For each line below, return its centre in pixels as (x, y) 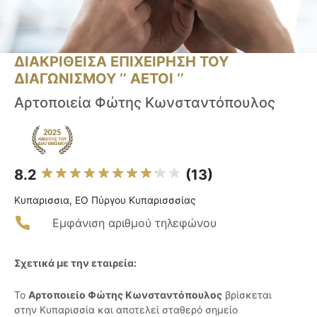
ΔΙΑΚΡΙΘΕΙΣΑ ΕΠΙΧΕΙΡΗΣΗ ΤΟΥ (121, 62)
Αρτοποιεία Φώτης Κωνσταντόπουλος (145, 103)
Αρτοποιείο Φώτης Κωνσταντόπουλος (125, 295)
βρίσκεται (247, 295)
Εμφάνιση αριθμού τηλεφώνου (134, 223)
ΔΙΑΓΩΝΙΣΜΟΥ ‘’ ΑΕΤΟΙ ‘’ (99, 79)
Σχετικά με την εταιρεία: (75, 263)
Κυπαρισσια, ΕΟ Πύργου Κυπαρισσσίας (105, 200)
